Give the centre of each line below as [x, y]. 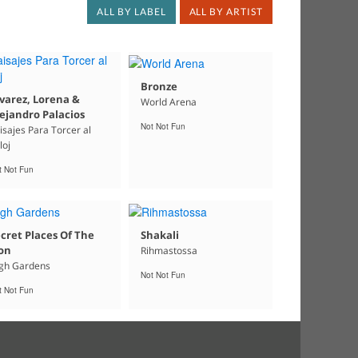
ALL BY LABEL [131, 12]
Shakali [159, 235]
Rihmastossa [169, 250]
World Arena [168, 101]
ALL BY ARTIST [226, 12]
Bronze [159, 86]
